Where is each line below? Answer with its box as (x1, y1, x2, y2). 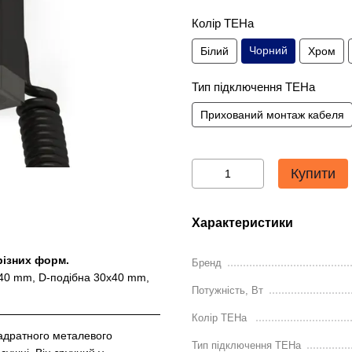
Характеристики (192, 216, 293, 229)
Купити (291, 166, 335, 181)
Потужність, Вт (192, 284, 263, 296)
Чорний (249, 44, 288, 57)
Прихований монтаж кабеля (200, 108, 344, 121)
